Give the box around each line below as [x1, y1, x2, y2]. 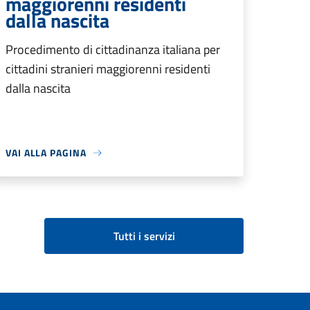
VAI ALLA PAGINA [6, 145, 86, 160]
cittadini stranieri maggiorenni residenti [6, 60, 210, 78]
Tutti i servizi [113, 228, 175, 244]
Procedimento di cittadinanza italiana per [6, 40, 220, 59]
